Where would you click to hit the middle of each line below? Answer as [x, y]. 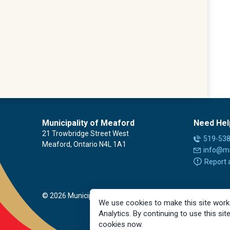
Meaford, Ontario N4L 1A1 [84, 144]
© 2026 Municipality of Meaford [93, 195]
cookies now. [121, 224]
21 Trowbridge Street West [85, 133]
